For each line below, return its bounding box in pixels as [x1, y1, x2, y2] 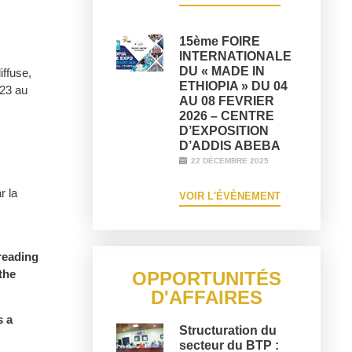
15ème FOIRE [178, 35, 260, 48]
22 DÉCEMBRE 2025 [190, 156, 269, 165]
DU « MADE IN [178, 64, 265, 78]
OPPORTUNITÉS [131, 268, 281, 289]
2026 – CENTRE [178, 109, 274, 123]
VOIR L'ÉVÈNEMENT [178, 190, 280, 202]
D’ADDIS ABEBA [178, 139, 280, 152]
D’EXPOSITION [178, 124, 269, 137]
